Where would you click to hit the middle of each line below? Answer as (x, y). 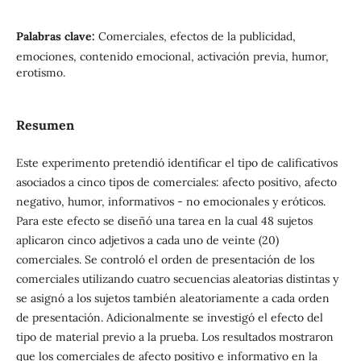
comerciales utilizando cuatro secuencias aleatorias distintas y (177, 278)
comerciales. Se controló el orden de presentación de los (165, 259)
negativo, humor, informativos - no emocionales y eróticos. (170, 201)
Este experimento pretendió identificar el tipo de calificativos (176, 162)
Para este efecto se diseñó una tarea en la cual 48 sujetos (164, 220)
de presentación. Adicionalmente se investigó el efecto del (169, 317)
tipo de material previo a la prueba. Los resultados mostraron (174, 336)
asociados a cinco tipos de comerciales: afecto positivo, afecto (176, 182)
